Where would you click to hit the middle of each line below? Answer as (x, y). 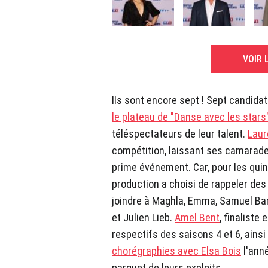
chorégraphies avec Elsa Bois (176, 251)
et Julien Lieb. (143, 218)
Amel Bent (197, 218)
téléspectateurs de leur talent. (180, 134)
